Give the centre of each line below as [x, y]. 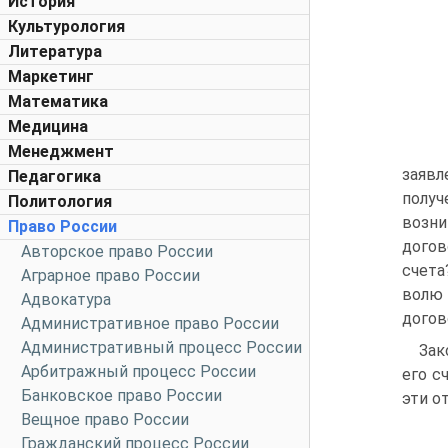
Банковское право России [121, 395]
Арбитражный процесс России [138, 371]
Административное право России [150, 323]
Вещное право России [105, 419]
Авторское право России [117, 251]
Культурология [66, 26]
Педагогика [54, 176]
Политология [60, 201]
